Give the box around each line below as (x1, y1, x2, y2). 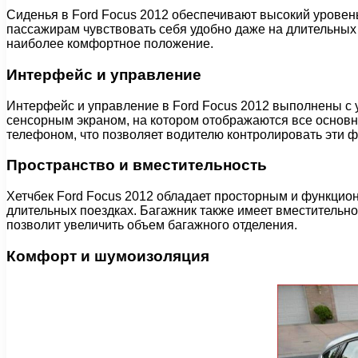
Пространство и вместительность (6, 157, 267, 174)
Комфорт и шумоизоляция (6, 247, 209, 265)
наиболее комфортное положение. (6, 37, 213, 51)
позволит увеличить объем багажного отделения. (6, 218, 297, 233)
